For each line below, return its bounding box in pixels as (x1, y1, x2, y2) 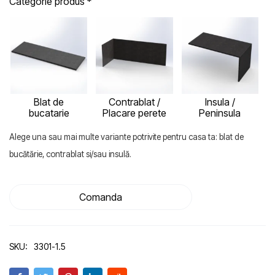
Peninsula (199, 107, 241, 120)
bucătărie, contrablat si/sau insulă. (9, 149, 131, 160)
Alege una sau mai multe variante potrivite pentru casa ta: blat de (9, 132, 244, 142)
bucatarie (28, 107, 69, 120)
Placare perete (102, 107, 166, 120)
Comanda (79, 191, 122, 204)
